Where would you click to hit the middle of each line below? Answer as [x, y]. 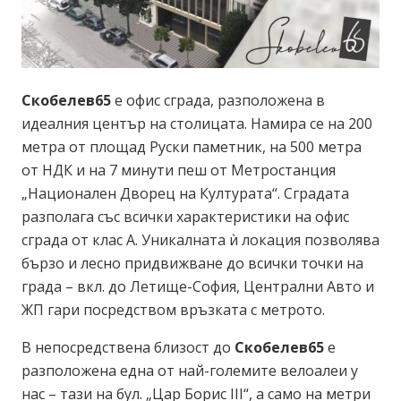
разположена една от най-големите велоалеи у [190, 370]
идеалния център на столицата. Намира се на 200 [197, 123]
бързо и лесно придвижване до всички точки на [192, 263]
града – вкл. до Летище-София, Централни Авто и [198, 286]
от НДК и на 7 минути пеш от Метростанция [179, 170]
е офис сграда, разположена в [218, 100]
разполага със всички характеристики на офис [185, 216]
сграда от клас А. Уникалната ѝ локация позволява [200, 239]
